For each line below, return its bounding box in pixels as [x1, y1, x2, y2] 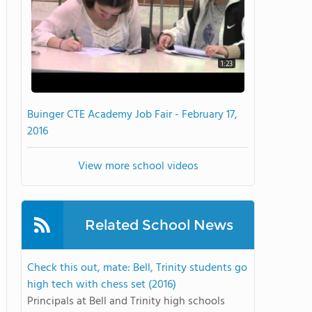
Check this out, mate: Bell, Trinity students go [27, 259, 247, 277]
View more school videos [77, 157, 198, 175]
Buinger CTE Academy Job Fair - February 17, [27, 106, 237, 124]
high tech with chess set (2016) [27, 276, 176, 294]
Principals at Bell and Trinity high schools [27, 292, 225, 311]
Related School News [84, 217, 233, 233]
